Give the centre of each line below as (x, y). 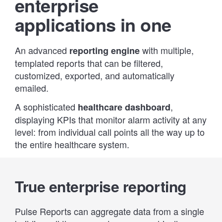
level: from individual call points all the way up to (110, 132)
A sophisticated (46, 107)
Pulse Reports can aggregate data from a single (110, 211)
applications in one (93, 24)
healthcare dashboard (124, 107)
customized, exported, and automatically (95, 75)
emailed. (32, 87)
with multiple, (167, 50)
